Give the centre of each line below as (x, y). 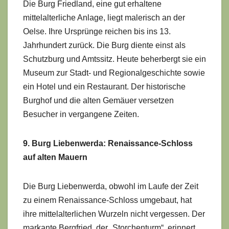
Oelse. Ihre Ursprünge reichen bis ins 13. (97, 31)
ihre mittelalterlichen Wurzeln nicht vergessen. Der (114, 214)
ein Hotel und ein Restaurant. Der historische (104, 86)
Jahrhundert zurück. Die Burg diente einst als (104, 45)
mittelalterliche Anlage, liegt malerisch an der (104, 17)
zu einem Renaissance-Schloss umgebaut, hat (107, 200)
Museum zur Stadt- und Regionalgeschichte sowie (114, 73)
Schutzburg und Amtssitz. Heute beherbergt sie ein (114, 59)
